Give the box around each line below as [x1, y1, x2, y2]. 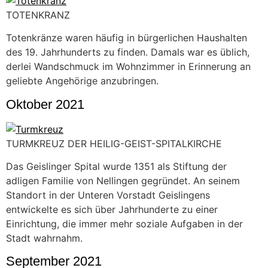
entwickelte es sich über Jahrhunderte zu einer [6, 203, 218, 215]
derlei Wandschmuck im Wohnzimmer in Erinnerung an [6, 60, 251, 73]
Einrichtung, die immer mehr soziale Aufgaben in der [6, 217, 243, 230]
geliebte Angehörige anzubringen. [6, 75, 159, 87]
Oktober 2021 [6, 96, 84, 112]
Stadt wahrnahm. [6, 232, 83, 244]
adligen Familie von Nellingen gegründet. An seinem [6, 174, 240, 187]
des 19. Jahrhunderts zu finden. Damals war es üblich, [6, 46, 249, 59]
